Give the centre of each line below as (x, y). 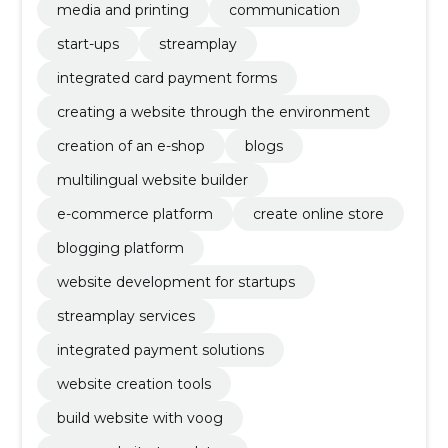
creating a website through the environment (213, 112)
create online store (318, 214)
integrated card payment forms (166, 78)
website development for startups (175, 282)
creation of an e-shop (130, 146)
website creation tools (133, 384)
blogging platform (120, 248)
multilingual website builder (152, 180)
